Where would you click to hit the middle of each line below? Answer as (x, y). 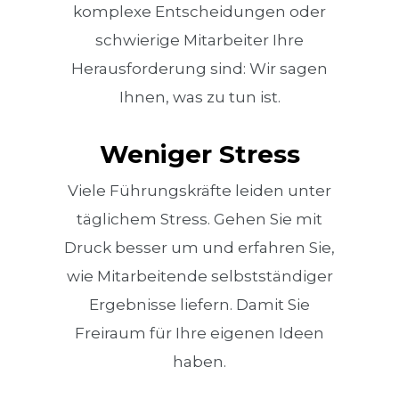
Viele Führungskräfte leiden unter (199, 190)
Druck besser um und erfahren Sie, (199, 247)
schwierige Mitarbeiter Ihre (199, 40)
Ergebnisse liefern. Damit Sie (199, 304)
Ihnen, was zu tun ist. (199, 97)
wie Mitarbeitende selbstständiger (199, 276)
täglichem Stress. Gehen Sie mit (199, 219)
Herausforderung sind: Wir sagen (199, 68)
